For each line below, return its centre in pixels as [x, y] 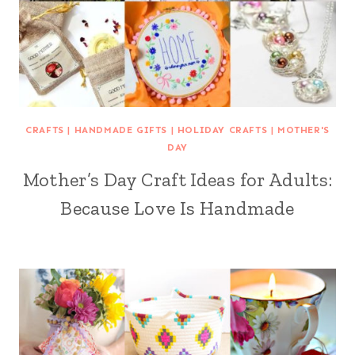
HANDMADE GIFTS [120, 130]
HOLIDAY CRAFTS [222, 130]
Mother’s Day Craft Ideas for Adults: [177, 179]
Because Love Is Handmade [177, 208]
